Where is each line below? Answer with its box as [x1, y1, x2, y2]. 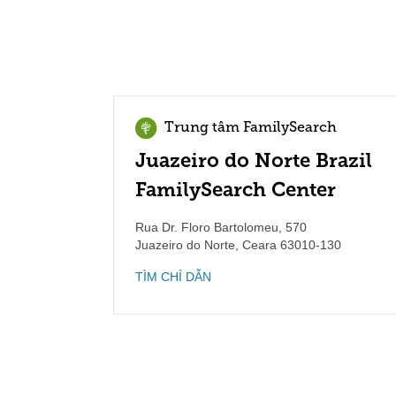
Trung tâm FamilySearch [164, 121, 337, 135]
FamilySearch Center [135, 178, 336, 202]
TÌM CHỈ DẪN [135, 270, 211, 284]
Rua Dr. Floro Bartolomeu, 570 [135, 220, 307, 234]
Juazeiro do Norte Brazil [135, 148, 372, 172]
